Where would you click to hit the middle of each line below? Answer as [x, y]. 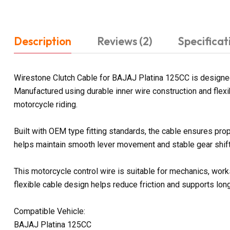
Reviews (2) [125, 41]
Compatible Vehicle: [50, 211]
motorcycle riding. [46, 104]
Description [43, 41]
